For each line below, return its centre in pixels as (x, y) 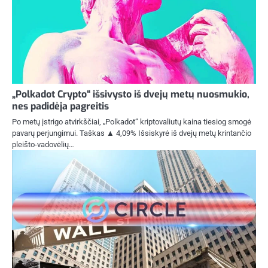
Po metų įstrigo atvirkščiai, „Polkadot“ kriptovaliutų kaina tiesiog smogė (132, 122)
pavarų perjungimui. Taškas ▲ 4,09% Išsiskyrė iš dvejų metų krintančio (132, 133)
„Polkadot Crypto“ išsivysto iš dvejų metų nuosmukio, (131, 95)
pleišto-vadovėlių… (43, 145)
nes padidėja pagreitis (60, 106)
